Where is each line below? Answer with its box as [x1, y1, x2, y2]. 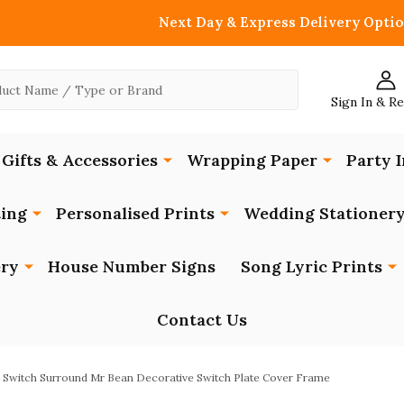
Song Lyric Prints [240, 255, 382, 277]
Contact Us [157, 308, 247, 330]
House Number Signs [47, 255, 216, 277]
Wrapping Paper [187, 149, 317, 170]
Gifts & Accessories [2, 149, 158, 170]
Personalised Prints [55, 202, 215, 224]
